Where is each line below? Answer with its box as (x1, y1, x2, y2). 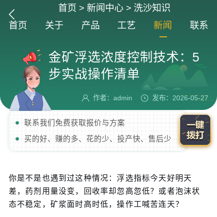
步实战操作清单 (48, 66, 140, 81)
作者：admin (93, 94, 133, 102)
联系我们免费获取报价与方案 (24, 119, 125, 127)
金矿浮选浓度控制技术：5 (48, 49, 200, 64)
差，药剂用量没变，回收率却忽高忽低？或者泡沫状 (8, 186, 201, 196)
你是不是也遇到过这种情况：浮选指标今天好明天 (8, 173, 192, 183)
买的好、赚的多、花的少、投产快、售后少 (24, 135, 172, 143)
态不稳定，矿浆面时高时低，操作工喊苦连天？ (8, 199, 184, 209)
